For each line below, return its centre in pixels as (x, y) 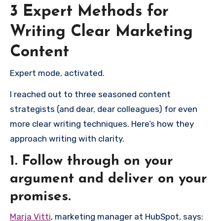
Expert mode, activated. (57, 73)
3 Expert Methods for (89, 12)
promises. (40, 197)
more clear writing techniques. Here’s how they (102, 124)
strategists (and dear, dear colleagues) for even (104, 109)
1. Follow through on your (92, 161)
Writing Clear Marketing (101, 32)
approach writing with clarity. (67, 139)
